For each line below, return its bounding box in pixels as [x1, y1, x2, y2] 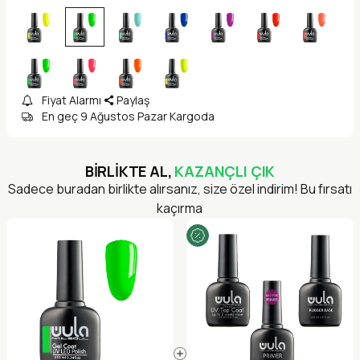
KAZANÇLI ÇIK [174, 162, 276, 182]
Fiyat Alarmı [41, 92, 101, 108]
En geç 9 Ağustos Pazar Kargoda [41, 108, 215, 125]
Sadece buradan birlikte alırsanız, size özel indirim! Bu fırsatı [7, 180, 352, 198]
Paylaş [117, 92, 150, 108]
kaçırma [157, 199, 203, 218]
